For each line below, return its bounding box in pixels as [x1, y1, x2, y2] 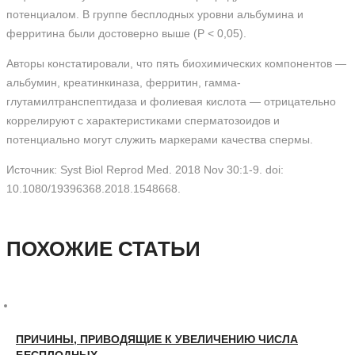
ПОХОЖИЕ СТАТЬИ [6, 237, 200, 261]
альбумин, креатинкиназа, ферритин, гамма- [6, 76, 241, 89]
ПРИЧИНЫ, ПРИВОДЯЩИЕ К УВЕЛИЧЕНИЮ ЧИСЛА [16, 333, 298, 345]
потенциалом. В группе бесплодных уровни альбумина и [6, 8, 303, 21]
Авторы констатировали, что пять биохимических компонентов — [6, 57, 346, 70]
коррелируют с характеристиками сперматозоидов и [6, 114, 280, 127]
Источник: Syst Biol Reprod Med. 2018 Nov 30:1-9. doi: [6, 163, 284, 176]
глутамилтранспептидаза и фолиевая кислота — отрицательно [6, 95, 336, 108]
